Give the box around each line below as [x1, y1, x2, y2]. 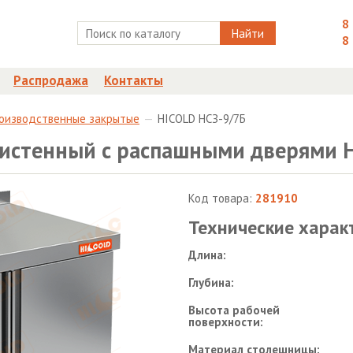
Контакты [104, 72, 163, 89]
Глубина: [188, 275, 234, 290]
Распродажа [13, 72, 88, 89]
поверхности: [188, 314, 263, 329]
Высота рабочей [188, 303, 280, 318]
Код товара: [188, 191, 255, 206]
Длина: [188, 247, 226, 262]
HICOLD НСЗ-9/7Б [158, 111, 246, 126]
